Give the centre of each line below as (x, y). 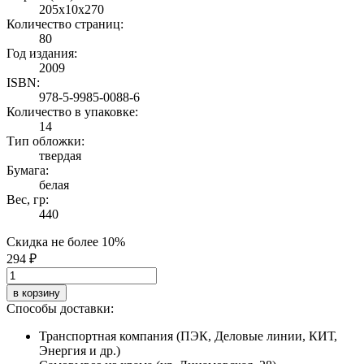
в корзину (37, 292)
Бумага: (28, 170)
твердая (60, 155)
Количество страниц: (65, 24)
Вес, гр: (28, 199)
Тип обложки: (45, 141)
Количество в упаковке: (72, 111)
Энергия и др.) (80, 350)
